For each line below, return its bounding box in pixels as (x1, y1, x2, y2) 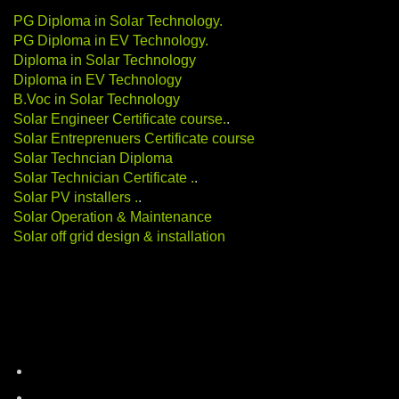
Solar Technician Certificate (13, 169, 191, 185)
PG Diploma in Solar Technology (13, 12, 219, 28)
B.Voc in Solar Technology (13, 91, 180, 107)
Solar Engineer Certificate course (13, 110, 223, 126)
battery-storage (31, 365, 110, 379)
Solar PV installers (13, 189, 134, 205)
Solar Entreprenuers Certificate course (13, 130, 255, 146)
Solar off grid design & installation (13, 228, 225, 244)
